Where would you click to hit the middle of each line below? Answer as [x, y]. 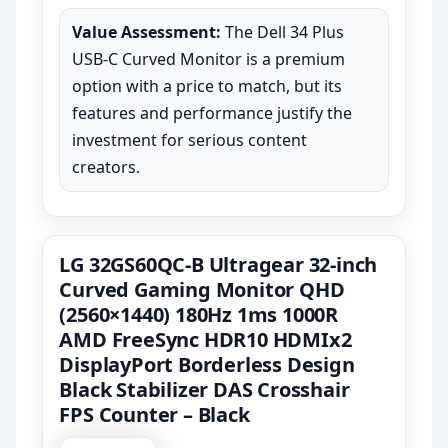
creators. [106, 167]
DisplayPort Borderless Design [207, 365]
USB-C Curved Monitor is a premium [209, 59]
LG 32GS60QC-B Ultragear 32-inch [218, 265]
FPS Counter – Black [154, 415]
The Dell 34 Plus [283, 32]
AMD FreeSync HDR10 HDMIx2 [205, 340]
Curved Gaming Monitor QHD [202, 290]
